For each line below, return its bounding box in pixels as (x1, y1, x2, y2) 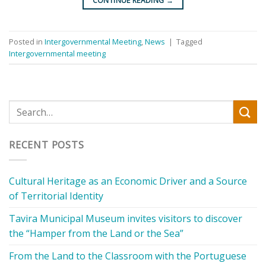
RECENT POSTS (9, 138, 84, 152)
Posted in (9, 36, 45, 47)
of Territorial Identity (9, 189, 103, 202)
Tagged (176, 36, 202, 47)
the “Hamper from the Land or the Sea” (9, 226, 183, 240)
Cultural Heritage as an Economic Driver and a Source (9, 174, 247, 188)
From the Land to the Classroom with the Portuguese (9, 249, 246, 262)
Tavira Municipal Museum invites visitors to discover (9, 211, 242, 225)
